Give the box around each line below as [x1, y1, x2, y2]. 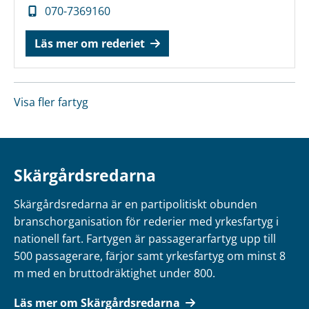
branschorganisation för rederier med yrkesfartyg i [14, 214, 279, 229]
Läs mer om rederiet [34, 36, 145, 51]
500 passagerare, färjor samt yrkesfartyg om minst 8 [14, 248, 286, 263]
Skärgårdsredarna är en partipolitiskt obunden [14, 197, 257, 212]
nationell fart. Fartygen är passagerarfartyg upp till [14, 231, 276, 246]
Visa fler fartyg [14, 94, 88, 110]
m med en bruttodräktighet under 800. [14, 266, 215, 281]
